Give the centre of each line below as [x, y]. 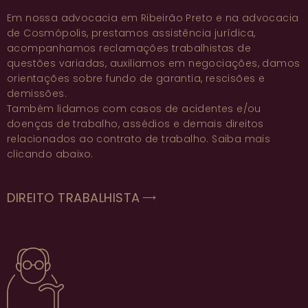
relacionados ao [52, 139]
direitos [244, 123]
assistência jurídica [203, 33]
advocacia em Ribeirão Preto [137, 18]
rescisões [230, 78]
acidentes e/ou [221, 108]
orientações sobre [57, 78]
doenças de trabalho [63, 123]
